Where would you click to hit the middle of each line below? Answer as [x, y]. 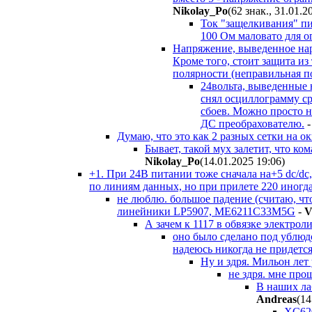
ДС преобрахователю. [252, 123]
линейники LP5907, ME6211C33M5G [206, 211]
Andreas [276, 299]
